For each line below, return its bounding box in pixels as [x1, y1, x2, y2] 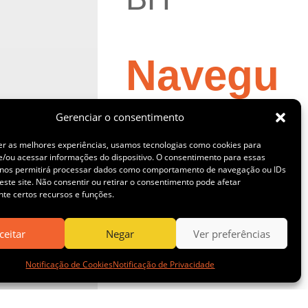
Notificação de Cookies [25, 258, 113, 270]
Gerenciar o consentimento [56, 110, 185, 124]
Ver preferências [192, 226, 270, 241]
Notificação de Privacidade [113, 258, 215, 270]
